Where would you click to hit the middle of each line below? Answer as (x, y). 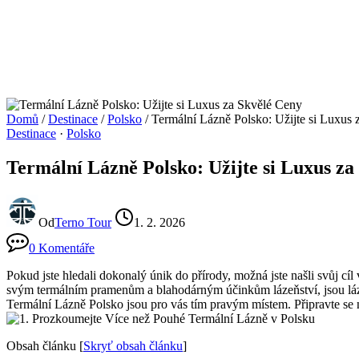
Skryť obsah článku (133, 345)
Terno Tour (83, 222)
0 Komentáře (62, 248)
